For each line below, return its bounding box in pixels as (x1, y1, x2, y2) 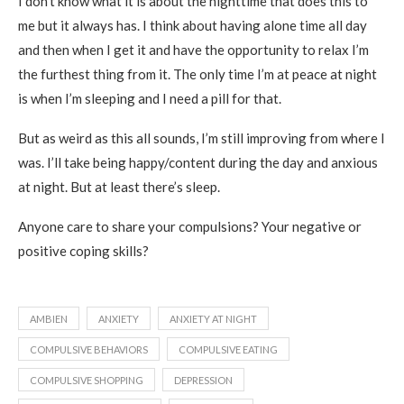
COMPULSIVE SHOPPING (30, 374, 143, 386)
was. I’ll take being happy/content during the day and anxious (18, 154, 378, 170)
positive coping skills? (18, 243, 149, 259)
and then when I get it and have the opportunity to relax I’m (18, 41, 369, 58)
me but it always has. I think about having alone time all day (18, 17, 367, 33)
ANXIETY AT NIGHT (170, 313, 257, 325)
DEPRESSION (174, 374, 233, 386)
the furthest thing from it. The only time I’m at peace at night (18, 66, 377, 82)
